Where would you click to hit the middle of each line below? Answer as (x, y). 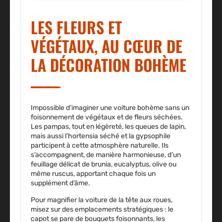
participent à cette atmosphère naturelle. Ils (100, 145)
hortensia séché (94, 136)
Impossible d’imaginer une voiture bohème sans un (110, 108)
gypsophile (153, 136)
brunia (101, 164)
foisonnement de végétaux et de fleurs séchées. (107, 117)
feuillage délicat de (61, 164)
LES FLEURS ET (76, 27)
